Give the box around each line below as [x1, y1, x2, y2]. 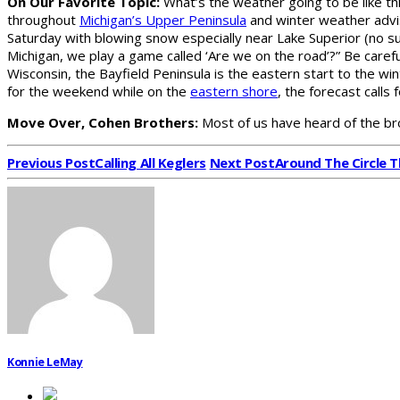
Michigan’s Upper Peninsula [79, 11, 246, 29]
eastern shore [190, 82, 278, 101]
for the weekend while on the [7, 82, 190, 101]
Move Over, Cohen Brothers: [7, 113, 198, 132]
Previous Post [7, 153, 96, 171]
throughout [7, 11, 79, 29]
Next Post [209, 153, 275, 171]
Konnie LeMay [7, 354, 83, 370]
